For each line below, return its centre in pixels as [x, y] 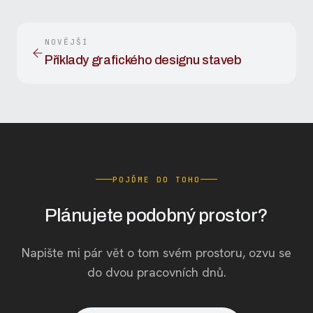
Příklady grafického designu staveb [143, 60]
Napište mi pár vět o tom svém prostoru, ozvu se [156, 252]
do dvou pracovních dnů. [156, 272]
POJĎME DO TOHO [156, 179]
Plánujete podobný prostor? [156, 215]
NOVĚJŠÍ [67, 42]
